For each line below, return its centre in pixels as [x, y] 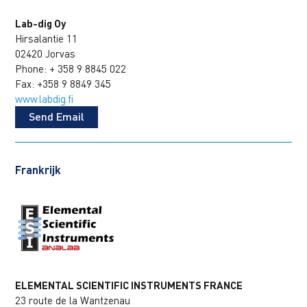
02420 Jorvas [46, 54]
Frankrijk [38, 170]
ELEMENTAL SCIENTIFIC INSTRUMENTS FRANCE [129, 285]
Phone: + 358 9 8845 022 [71, 69]
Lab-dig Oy [41, 24]
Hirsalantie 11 [47, 39]
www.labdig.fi [45, 99]
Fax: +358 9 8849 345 [63, 84]
